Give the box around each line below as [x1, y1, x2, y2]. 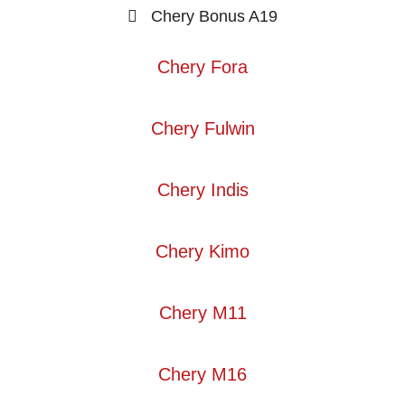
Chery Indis [156, 179, 249, 200]
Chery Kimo [155, 240, 250, 261]
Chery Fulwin [150, 118, 255, 138]
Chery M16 [158, 363, 247, 384]
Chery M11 [158, 302, 247, 323]
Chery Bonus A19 [151, 6, 278, 25]
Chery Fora [157, 56, 248, 77]
